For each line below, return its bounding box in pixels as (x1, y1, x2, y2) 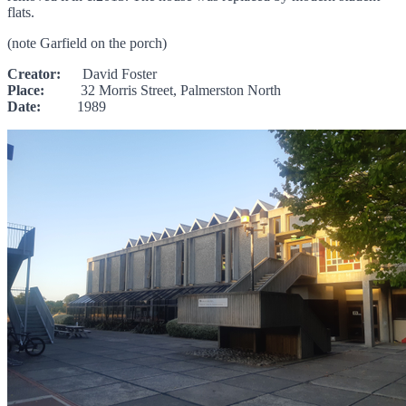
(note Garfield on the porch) (7, 34, 167, 51)
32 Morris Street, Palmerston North (44, 82, 281, 98)
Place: (7, 82, 44, 98)
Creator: (7, 65, 61, 82)
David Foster (61, 65, 157, 82)
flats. (7, 4, 34, 20)
